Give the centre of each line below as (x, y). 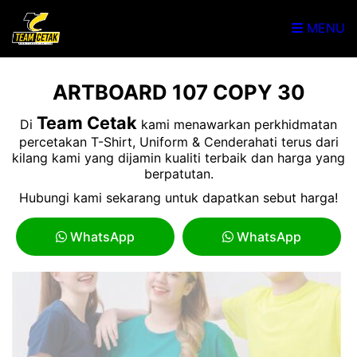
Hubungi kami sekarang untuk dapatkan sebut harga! (178, 198)
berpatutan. (178, 174)
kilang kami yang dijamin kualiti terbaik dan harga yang (178, 158)
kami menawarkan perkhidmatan (237, 124)
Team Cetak (87, 123)
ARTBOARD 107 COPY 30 (178, 92)
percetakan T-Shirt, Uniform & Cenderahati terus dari (178, 142)
